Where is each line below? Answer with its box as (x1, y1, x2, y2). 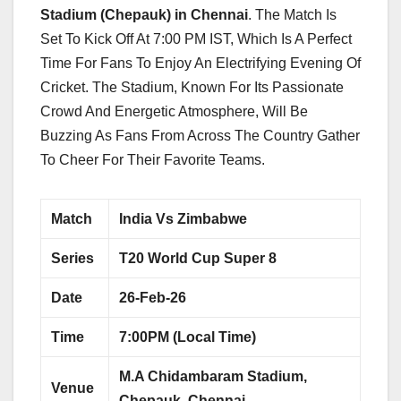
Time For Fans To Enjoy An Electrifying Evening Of (40, 55, 361, 71)
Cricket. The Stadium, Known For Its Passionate (40, 79, 344, 95)
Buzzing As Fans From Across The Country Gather (40, 127, 360, 143)
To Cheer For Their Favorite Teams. (40, 151, 265, 167)
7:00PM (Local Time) (119, 328, 257, 345)
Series (51, 250, 98, 266)
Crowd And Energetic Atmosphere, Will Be (40, 103, 308, 119)
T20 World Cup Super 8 (119, 250, 281, 266)
